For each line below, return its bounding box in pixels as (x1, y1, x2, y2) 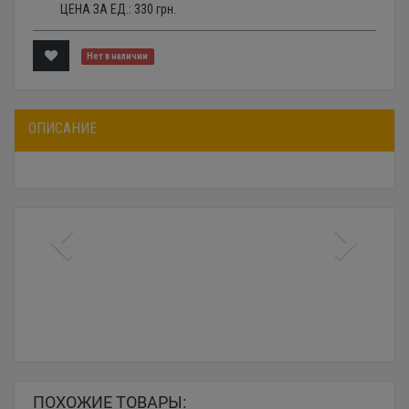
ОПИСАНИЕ (28, 120, 97, 138)
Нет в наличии (87, 50, 149, 63)
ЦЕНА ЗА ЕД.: (60, 2, 134, 17)
